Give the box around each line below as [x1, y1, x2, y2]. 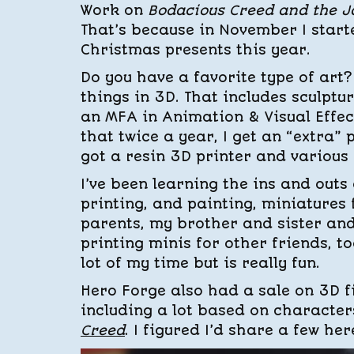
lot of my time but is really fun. [81, 255, 320, 271]
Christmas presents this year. [81, 42, 311, 58]
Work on [81, 2, 148, 18]
